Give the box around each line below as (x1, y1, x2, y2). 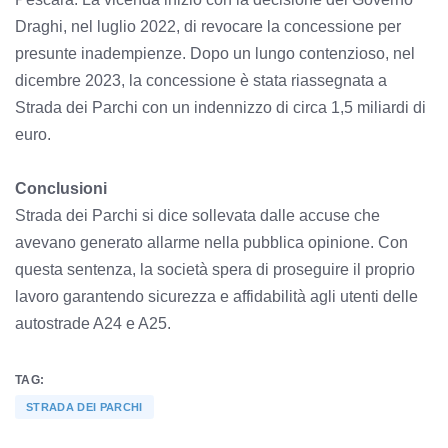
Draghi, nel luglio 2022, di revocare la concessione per (15, 17, 401, 35)
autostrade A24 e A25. (15, 314, 171, 332)
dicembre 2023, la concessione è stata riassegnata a (15, 71, 387, 89)
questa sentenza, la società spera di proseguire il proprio (15, 260, 415, 278)
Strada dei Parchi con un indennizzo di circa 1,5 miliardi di (15, 98, 426, 116)
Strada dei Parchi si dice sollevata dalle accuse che (15, 206, 380, 224)
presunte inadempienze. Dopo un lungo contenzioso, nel (15, 44, 415, 62)
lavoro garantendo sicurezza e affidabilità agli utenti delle (15, 287, 418, 305)
